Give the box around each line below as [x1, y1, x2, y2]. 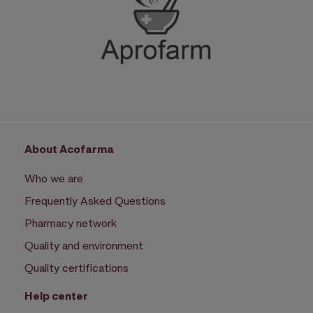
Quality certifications [24, 261, 129, 275]
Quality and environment [24, 238, 143, 252]
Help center [24, 289, 88, 303]
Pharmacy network [24, 216, 117, 230]
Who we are [24, 171, 83, 185]
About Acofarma [24, 142, 114, 156]
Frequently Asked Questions [24, 194, 166, 208]
